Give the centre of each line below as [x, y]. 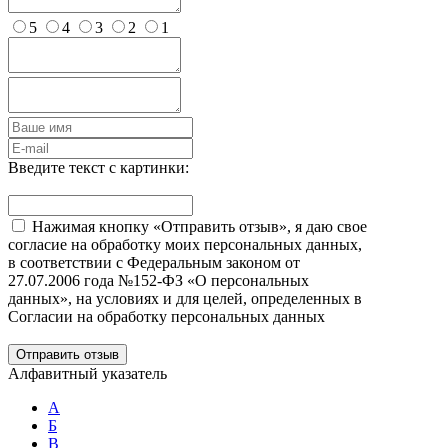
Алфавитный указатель [87, 374]
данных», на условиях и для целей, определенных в [185, 299]
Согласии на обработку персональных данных [166, 317]
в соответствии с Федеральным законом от [154, 263]
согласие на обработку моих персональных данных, [185, 245]
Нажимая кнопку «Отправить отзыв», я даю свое [199, 227]
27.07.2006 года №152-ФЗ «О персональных [158, 281]
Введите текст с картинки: [98, 168]
